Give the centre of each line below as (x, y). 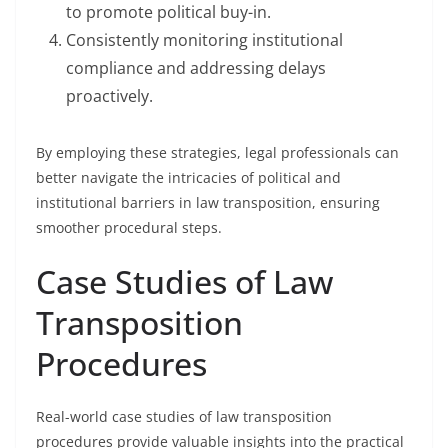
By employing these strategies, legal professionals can (217, 152)
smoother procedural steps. (129, 227)
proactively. (109, 96)
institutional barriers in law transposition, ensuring (208, 202)
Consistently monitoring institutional (204, 40)
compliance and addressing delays (196, 68)
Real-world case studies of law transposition (184, 416)
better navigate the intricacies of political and (188, 177)
